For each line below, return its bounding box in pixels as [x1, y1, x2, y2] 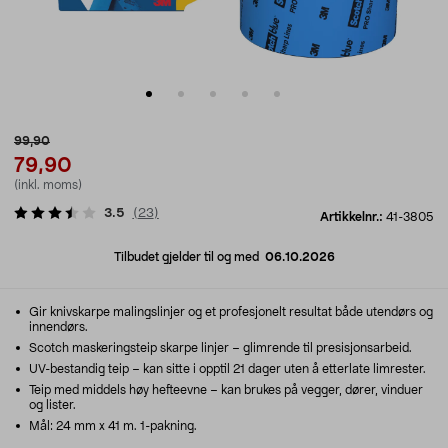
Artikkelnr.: [320, 211, 386, 223]
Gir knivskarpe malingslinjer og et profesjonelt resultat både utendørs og [26, 306, 433, 318]
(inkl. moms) [14, 179, 82, 191]
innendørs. [29, 321, 88, 333]
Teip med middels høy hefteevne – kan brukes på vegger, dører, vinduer [26, 384, 423, 396]
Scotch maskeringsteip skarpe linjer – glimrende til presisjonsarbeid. [26, 342, 412, 354]
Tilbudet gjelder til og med [113, 251, 265, 263]
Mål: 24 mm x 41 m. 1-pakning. [26, 420, 197, 432]
